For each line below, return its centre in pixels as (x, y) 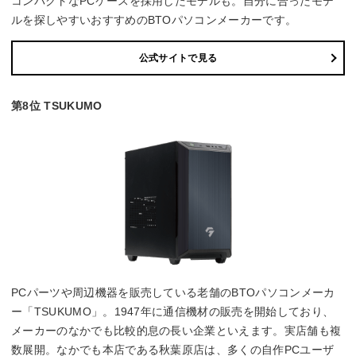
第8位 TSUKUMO (57, 106)
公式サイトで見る (178, 58)
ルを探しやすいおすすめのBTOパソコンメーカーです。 (154, 19)
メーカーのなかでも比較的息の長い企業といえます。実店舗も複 (176, 331)
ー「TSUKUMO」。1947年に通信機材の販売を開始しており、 (173, 312)
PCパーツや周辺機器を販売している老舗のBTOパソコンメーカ (173, 293)
